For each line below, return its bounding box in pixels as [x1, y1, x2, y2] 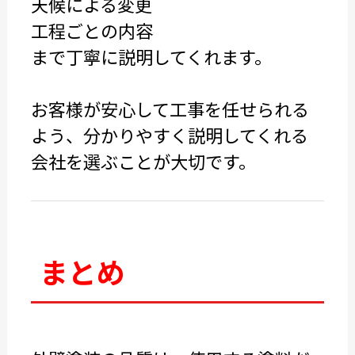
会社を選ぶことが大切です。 [30, 148, 256, 174]
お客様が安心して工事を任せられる [30, 96, 309, 121]
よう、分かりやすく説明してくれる [30, 122, 308, 147]
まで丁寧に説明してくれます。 [30, 44, 272, 69]
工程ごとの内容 [30, 17, 153, 43]
